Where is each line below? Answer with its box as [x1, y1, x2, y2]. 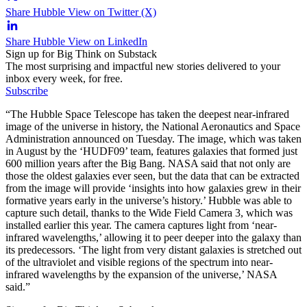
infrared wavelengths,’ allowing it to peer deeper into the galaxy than [5, 231, 302, 243]
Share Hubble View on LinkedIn [5, 35, 147, 47]
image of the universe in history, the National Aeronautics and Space [5, 120, 300, 132]
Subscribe [5, 84, 48, 97]
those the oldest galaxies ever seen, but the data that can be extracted [5, 169, 299, 182]
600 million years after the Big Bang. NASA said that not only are [5, 157, 291, 169]
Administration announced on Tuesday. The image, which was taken [5, 132, 302, 145]
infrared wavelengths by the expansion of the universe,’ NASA [5, 268, 277, 280]
